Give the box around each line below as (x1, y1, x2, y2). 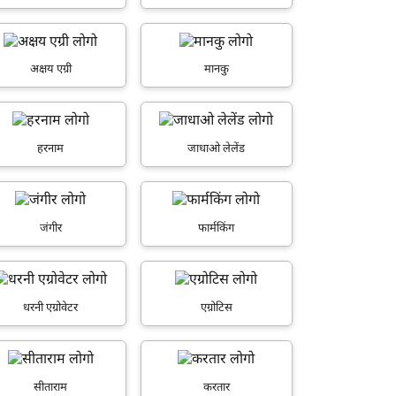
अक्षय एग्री (29, 62, 72, 78)
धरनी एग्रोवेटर (23, 300, 79, 316)
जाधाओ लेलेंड (187, 141, 246, 157)
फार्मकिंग (198, 220, 235, 236)
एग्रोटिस (200, 300, 232, 316)
